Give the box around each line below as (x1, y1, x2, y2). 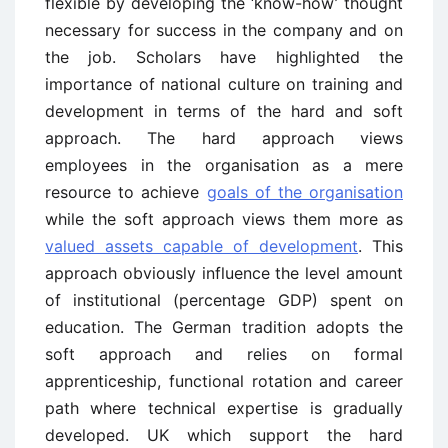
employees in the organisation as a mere (45, 155, 403, 175)
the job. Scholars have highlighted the (45, 47, 403, 67)
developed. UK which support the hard (45, 425, 403, 445)
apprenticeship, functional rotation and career (45, 371, 403, 391)
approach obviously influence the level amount (45, 263, 403, 283)
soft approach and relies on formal (45, 344, 403, 364)
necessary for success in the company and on (45, 20, 403, 40)
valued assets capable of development (45, 236, 358, 256)
